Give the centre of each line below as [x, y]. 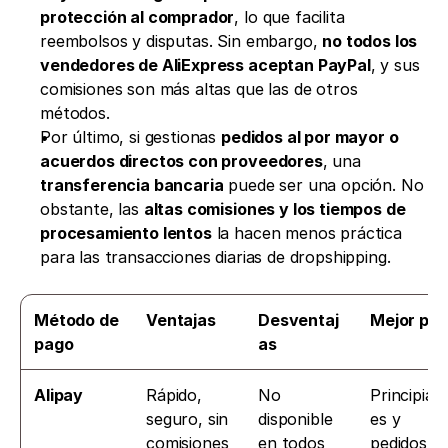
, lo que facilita [289, 16]
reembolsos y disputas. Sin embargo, [181, 40]
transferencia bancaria [132, 184]
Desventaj [298, 319]
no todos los [370, 40]
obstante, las [92, 208]
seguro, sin [187, 418]
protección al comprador [137, 16]
